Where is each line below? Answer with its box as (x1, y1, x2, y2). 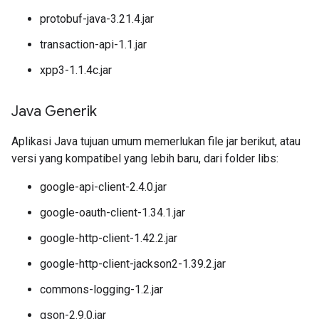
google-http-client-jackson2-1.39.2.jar (40, 257, 226, 271)
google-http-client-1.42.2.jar (40, 231, 177, 245)
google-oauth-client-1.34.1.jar (40, 206, 185, 219)
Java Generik (11, 103, 97, 120)
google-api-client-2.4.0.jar (40, 180, 167, 194)
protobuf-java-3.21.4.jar (40, 12, 154, 26)
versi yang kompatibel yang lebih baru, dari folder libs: (11, 152, 278, 165)
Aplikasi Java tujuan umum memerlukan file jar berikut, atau (11, 135, 300, 148)
